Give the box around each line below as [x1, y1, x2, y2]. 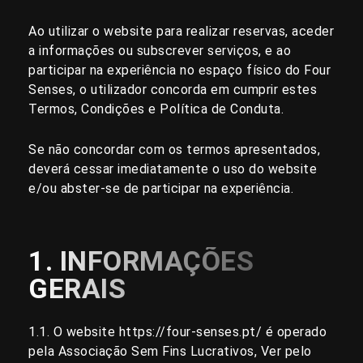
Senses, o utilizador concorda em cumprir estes [28, 82, 317, 98]
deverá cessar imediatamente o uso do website [28, 160, 317, 177]
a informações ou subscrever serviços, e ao [28, 43, 291, 59]
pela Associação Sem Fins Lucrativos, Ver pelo [28, 344, 312, 360]
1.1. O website [28, 324, 115, 340]
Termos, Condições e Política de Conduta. [28, 101, 284, 117]
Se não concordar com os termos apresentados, [28, 141, 320, 157]
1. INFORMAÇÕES [28, 245, 254, 278]
